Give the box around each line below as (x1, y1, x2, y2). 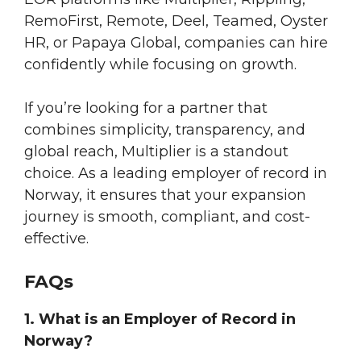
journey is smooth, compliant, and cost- (24, 208, 310, 226)
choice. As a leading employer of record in (24, 164, 327, 183)
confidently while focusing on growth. (24, 56, 297, 74)
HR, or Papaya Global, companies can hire (24, 34, 328, 52)
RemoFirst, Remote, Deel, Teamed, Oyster (24, 12, 328, 31)
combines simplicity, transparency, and (24, 121, 305, 139)
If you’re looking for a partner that (24, 99, 268, 118)
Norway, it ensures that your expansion (24, 186, 306, 205)
